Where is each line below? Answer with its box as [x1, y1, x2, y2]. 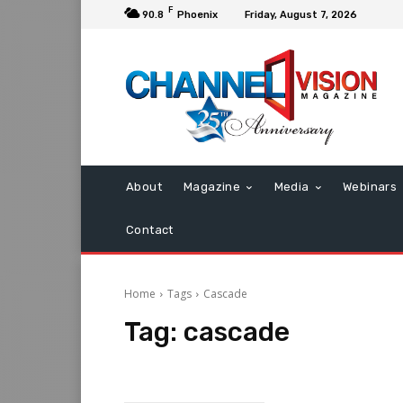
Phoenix [177, 8, 218, 21]
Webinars [343, 180, 398, 194]
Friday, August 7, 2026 [245, 8, 357, 21]
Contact [126, 223, 174, 237]
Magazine [184, 180, 241, 194]
